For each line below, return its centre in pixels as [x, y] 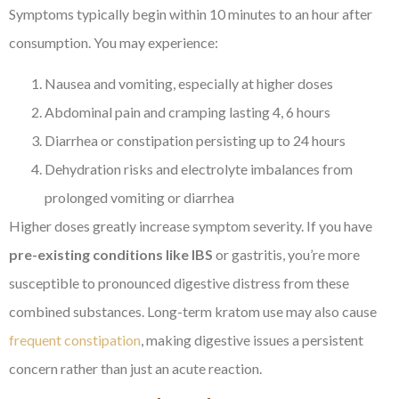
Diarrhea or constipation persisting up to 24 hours [195, 141]
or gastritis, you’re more [286, 255]
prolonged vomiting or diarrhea [139, 198]
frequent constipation [75, 340]
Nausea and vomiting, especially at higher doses [189, 84]
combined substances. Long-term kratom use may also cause [193, 312]
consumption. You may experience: [114, 42]
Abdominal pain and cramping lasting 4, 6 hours [187, 112]
